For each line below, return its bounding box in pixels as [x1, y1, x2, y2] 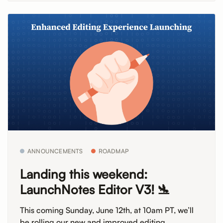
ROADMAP [98, 147, 129, 155]
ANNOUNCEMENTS [27, 147, 83, 155]
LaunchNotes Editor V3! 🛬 [20, 181, 170, 197]
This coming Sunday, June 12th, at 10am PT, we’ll [20, 205, 194, 216]
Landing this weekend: [20, 166, 147, 182]
